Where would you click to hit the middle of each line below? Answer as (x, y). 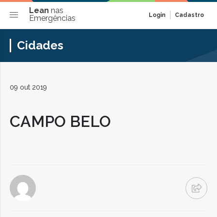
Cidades (40, 45)
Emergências (52, 18)
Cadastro (189, 15)
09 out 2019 (28, 87)
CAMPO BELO (60, 121)
